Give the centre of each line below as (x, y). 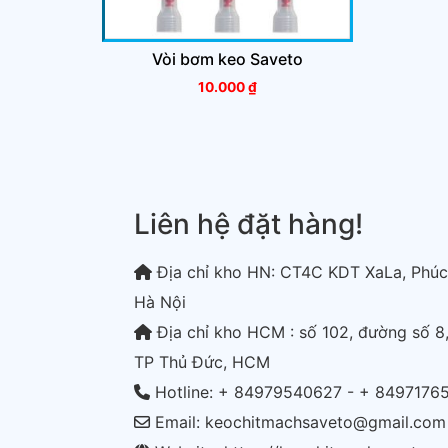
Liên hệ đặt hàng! (249, 224)
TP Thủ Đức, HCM (202, 362)
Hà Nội (160, 302)
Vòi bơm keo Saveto (228, 59)
